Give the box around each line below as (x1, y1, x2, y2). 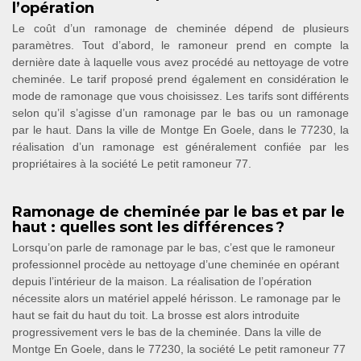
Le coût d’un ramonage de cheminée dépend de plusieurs (12, 22, 349, 35)
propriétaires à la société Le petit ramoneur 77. (12, 157, 251, 170)
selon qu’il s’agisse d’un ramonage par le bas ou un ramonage (12, 106, 349, 119)
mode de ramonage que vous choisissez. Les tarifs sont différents (12, 89, 349, 102)
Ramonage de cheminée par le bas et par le (12, 203, 345, 221)
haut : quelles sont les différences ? (12, 218, 284, 236)
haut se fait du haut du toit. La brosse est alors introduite (12, 309, 300, 322)
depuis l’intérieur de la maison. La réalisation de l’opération (12, 275, 312, 288)
